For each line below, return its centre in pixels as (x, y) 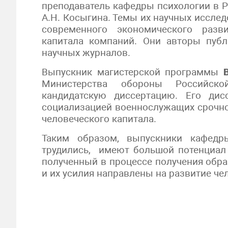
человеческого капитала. (99, 119)
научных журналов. (86, 53)
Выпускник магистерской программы (133, 72)
